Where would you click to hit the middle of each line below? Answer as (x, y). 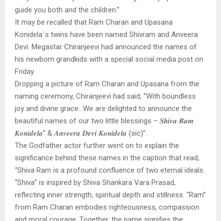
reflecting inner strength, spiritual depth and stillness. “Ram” (110, 195)
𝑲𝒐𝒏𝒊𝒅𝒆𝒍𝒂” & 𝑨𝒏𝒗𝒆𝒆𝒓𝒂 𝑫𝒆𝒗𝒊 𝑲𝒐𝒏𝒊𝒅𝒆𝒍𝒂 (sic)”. (81, 133)
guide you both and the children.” (67, 10)
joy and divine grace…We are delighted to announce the (103, 108)
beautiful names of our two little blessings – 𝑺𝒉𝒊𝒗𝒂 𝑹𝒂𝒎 (104, 121)
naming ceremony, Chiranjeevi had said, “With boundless (105, 96)
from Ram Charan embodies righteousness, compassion (107, 207)
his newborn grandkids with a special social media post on (109, 59)
